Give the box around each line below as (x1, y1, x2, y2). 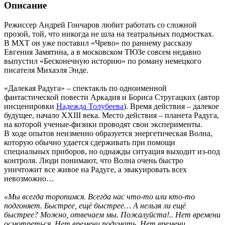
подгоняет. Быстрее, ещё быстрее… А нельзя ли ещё (4, 201, 186, 210)
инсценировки (4, 101, 56, 110)
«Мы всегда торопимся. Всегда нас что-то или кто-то (4, 192, 195, 201)
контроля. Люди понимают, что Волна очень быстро (4, 156, 183, 165)
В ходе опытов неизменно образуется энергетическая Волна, (4, 129, 212, 138)
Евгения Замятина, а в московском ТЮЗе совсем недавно (4, 47, 201, 56)
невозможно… (4, 174, 54, 183)
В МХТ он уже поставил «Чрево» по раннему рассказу (4, 38, 192, 47)
